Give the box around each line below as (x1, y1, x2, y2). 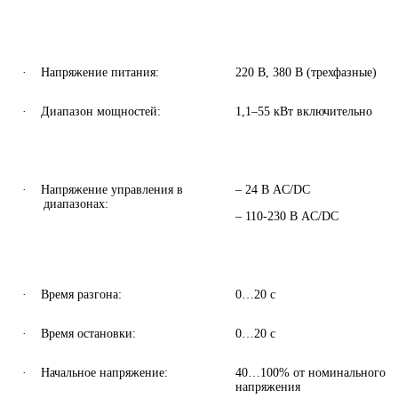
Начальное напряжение (41, 365, 165, 379)
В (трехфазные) (291, 65, 378, 79)
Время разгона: (41, 287, 123, 301)
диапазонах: (44, 196, 109, 211)
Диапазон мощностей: (41, 104, 162, 118)
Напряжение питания (41, 65, 156, 79)
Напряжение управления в (41, 182, 184, 196)
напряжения (235, 379, 301, 394)
